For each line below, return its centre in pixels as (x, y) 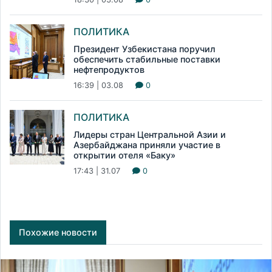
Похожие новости (58, 233)
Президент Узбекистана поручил (144, 49)
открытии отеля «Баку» (124, 155)
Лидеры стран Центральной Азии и (150, 135)
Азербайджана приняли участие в (147, 145)
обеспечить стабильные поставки (147, 59)
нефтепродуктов (109, 70)
